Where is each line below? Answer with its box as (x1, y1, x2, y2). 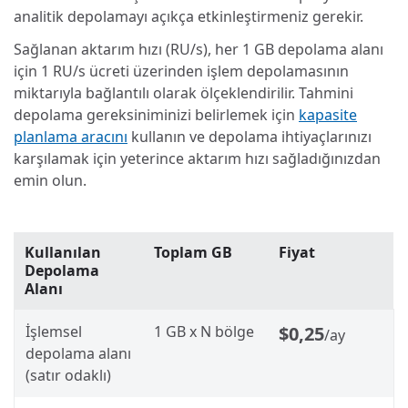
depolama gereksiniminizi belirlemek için (14, 104, 299, 125)
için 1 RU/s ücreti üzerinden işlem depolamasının (14, 60, 349, 81)
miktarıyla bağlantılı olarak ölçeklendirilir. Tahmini (14, 82, 353, 103)
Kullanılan (25, 241, 101, 262)
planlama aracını (14, 126, 127, 147)
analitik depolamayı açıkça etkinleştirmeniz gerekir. (14, 5, 363, 26)
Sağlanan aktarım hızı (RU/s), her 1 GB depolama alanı (14, 38, 383, 59)
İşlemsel (25, 321, 82, 342)
